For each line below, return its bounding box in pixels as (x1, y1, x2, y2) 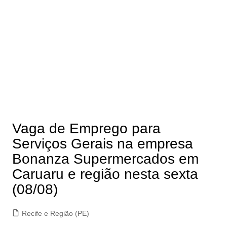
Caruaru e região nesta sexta (12, 166, 198, 182)
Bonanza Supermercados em (12, 151, 199, 167)
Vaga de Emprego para (12, 121, 161, 136)
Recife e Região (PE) (21, 209, 89, 217)
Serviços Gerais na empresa (12, 136, 193, 152)
